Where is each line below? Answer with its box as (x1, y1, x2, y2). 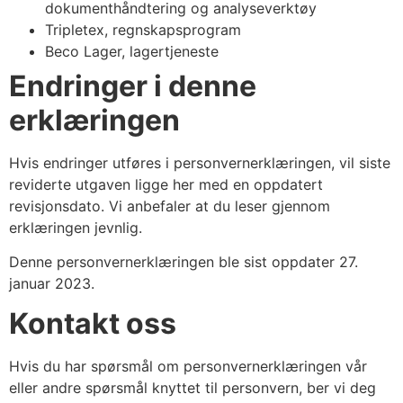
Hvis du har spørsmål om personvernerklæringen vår (9, 357, 367, 376)
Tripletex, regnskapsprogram (45, 20, 241, 39)
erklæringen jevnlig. (9, 218, 147, 237)
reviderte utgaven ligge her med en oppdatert (9, 175, 323, 193)
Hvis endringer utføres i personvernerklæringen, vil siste (9, 153, 390, 172)
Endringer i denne (9, 67, 256, 103)
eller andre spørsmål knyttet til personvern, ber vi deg (9, 379, 376, 398)
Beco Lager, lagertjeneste (45, 41, 219, 60)
